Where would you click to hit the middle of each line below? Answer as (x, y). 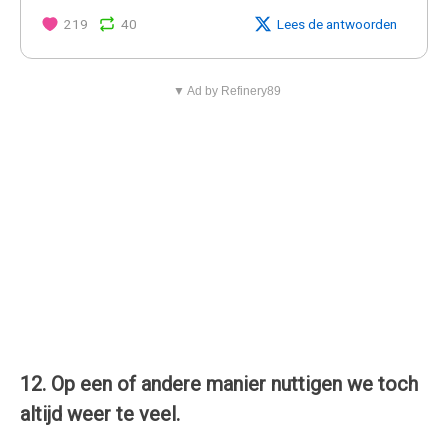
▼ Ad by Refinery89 (226, 90)
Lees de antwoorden (337, 23)
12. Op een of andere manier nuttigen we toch (219, 383)
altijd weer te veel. (100, 413)
